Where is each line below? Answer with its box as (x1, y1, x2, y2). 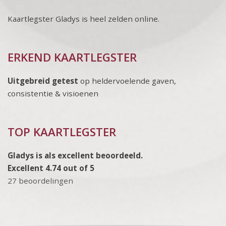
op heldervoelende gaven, (78, 76, 176, 86)
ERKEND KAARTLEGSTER (8, 49, 137, 65)
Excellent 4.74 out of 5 (8, 163, 94, 173)
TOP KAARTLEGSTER (8, 124, 116, 140)
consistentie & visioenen (8, 88, 98, 98)
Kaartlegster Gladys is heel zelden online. (8, 14, 159, 24)
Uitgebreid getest (8, 76, 78, 86)
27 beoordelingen (8, 176, 73, 186)
